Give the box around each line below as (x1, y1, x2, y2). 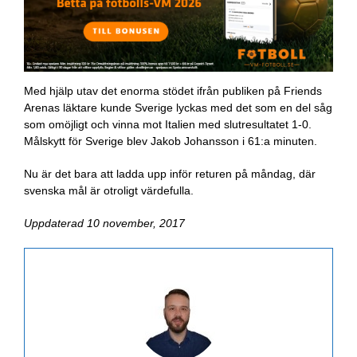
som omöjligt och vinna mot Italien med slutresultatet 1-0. (24, 118, 312, 131)
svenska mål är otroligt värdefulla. (24, 184, 194, 198)
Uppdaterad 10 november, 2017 (24, 217, 185, 230)
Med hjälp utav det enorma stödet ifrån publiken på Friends (24, 84, 322, 98)
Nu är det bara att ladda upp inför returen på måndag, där (24, 167, 316, 181)
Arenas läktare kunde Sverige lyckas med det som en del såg (24, 101, 332, 115)
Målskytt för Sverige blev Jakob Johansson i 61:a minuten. (24, 135, 317, 148)
